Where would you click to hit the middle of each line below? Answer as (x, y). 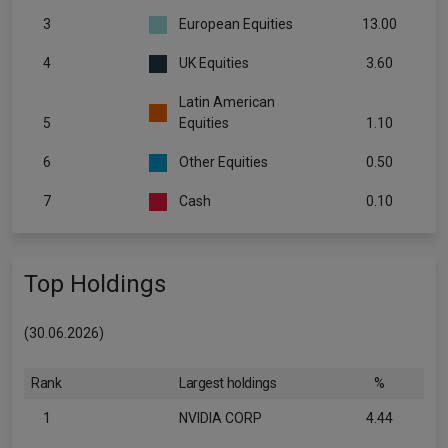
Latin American (227, 102)
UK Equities (214, 63)
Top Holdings (95, 284)
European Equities (236, 24)
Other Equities (223, 162)
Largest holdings (228, 383)
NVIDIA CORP (220, 418)
